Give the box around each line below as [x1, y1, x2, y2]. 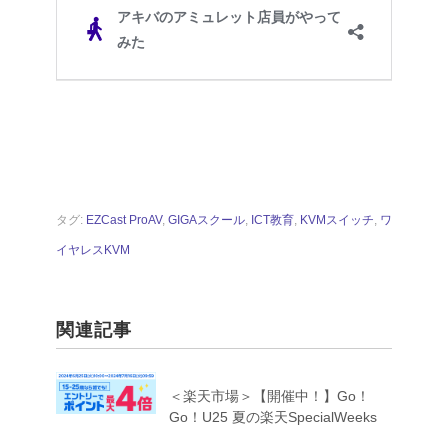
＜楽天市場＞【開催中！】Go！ [169, 388, 370, 405]
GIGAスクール [168, 213, 245, 228]
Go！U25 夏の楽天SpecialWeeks [169, 409, 377, 426]
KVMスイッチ [300, 213, 374, 228]
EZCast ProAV [86, 213, 162, 228]
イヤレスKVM [56, 243, 130, 258]
